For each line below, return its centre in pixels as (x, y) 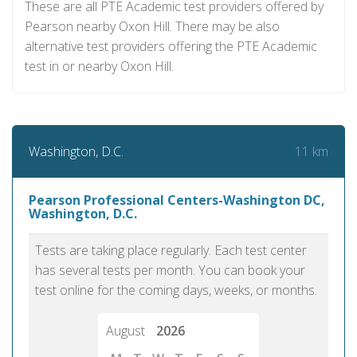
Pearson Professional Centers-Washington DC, (177, 200)
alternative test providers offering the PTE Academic (171, 46)
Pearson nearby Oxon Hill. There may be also (152, 26)
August (127, 331)
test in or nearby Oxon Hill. (99, 66)
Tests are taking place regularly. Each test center (171, 250)
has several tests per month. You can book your (170, 270)
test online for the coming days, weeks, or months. (176, 290)
